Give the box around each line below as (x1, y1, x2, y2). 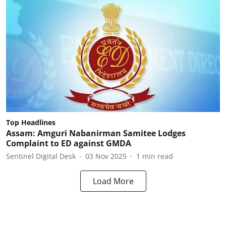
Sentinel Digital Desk (6, 151, 76, 161)
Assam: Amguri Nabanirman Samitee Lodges (6, 127, 186, 139)
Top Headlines (6, 117, 55, 127)
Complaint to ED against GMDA (6, 137, 131, 149)
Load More (92, 175, 134, 187)
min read (142, 151, 173, 161)
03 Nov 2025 (85, 151, 127, 161)
